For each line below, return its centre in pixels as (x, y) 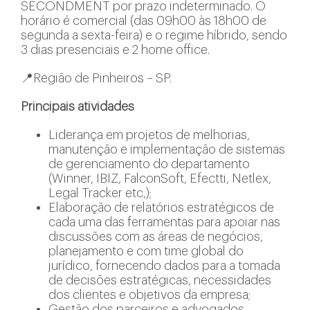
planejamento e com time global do (146, 251)
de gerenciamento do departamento (149, 164)
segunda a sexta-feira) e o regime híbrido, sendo (154, 35)
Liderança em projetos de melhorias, (149, 135)
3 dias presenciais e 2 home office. (115, 50)
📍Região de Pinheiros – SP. (96, 78)
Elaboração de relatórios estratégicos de (161, 208)
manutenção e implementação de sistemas (167, 149)
